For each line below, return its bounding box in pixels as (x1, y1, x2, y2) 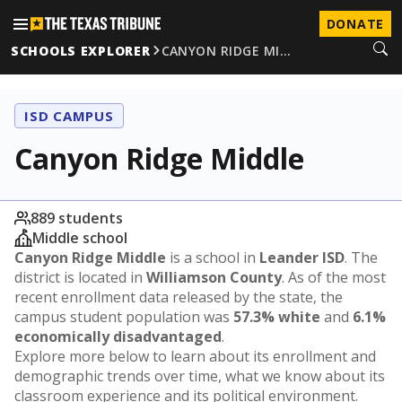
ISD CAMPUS (24, 107, 114, 125)
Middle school (32, 228, 127, 248)
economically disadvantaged (14, 327, 222, 346)
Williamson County (146, 267, 282, 287)
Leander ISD (259, 248, 345, 267)
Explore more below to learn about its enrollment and (14, 346, 376, 366)
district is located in (14, 267, 146, 287)
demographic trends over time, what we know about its (14, 366, 385, 386)
